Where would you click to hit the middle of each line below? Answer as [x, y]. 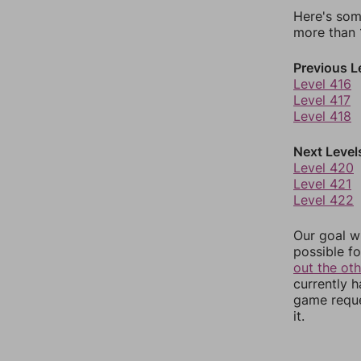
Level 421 [322, 184]
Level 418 [322, 116]
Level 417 [322, 100]
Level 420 [324, 168]
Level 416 [322, 84]
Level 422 [324, 200]
